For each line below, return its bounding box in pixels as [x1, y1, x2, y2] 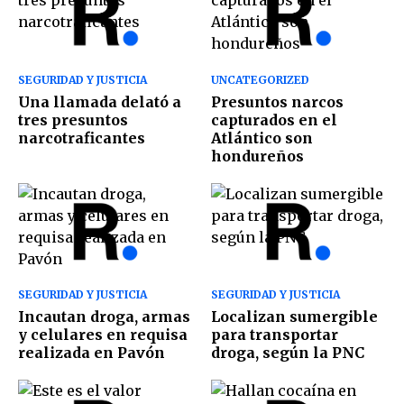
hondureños [211, 146, 304, 165]
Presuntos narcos [211, 92, 344, 111]
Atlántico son [211, 128, 313, 147]
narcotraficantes [18, 128, 145, 147]
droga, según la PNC [211, 344, 364, 363]
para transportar [211, 326, 338, 344]
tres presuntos [18, 110, 128, 129]
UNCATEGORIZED [211, 72, 309, 87]
